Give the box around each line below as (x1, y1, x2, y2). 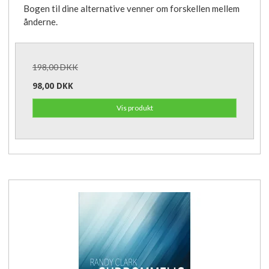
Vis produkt (116, 103, 153, 112)
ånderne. (23, 16, 58, 27)
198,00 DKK (32, 61, 78, 72)
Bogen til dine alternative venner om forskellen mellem (23, 2, 240, 14)
